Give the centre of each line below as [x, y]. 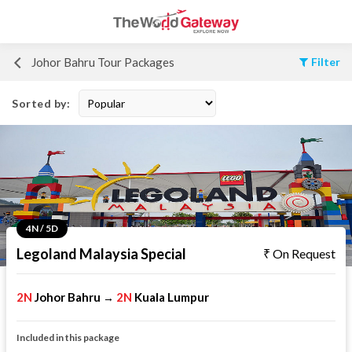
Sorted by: [41, 103]
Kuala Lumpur [172, 297]
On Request [304, 253]
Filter [325, 62]
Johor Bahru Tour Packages [103, 62]
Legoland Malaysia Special [101, 254]
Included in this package [68, 337]
